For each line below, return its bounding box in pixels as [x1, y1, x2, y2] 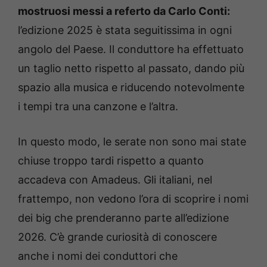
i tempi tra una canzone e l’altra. [18, 100, 178, 113]
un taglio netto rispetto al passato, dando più [18, 62, 244, 75]
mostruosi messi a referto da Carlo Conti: [18, 5, 230, 18]
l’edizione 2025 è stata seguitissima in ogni [18, 24, 232, 37]
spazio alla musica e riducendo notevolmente [18, 81, 244, 94]
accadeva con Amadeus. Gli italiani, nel [18, 173, 212, 187]
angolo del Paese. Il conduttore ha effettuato [18, 43, 244, 56]
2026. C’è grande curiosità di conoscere [18, 231, 217, 244]
